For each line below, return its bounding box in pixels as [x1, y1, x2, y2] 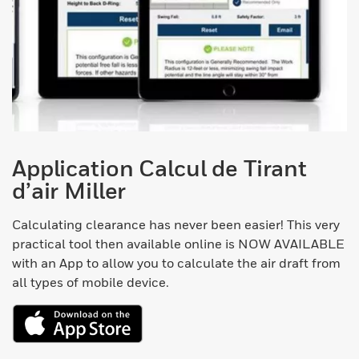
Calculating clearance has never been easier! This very [12, 216, 340, 233]
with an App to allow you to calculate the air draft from [12, 255, 341, 272]
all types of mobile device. [12, 274, 169, 291]
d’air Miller [12, 177, 127, 204]
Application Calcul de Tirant [12, 155, 308, 182]
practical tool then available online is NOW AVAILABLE [12, 236, 345, 252]
